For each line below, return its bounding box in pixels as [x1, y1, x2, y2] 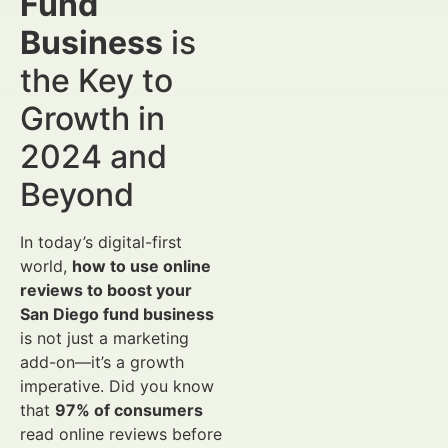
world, [20, 256, 72, 276]
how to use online [72, 256, 211, 276]
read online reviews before [20, 424, 222, 444]
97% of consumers [55, 400, 203, 420]
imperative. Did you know [20, 376, 214, 396]
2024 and [20, 137, 167, 176]
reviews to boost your [20, 280, 192, 300]
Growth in [20, 99, 165, 138]
